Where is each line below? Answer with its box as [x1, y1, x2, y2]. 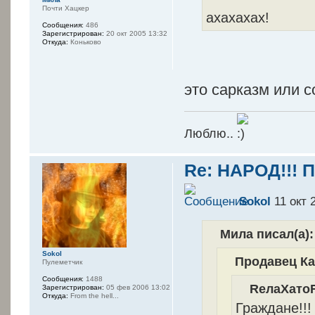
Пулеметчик [42, 258, 82, 266]
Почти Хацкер [42, 4, 89, 12]
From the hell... [68, 292, 119, 300]
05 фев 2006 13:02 [104, 283, 170, 292]
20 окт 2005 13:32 [104, 29, 167, 37]
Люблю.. [184, 126, 238, 141]
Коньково [68, 37, 101, 46]
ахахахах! [206, 9, 270, 26]
